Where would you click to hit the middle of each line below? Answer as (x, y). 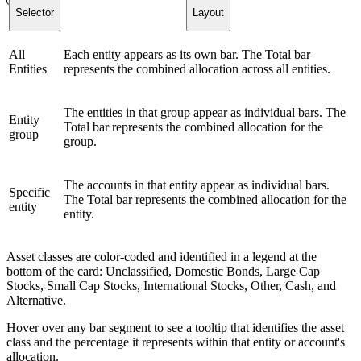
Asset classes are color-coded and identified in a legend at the (162, 257)
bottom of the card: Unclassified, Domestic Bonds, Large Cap (163, 272)
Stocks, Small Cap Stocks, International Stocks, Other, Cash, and (171, 286)
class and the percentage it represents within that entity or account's (176, 342)
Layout (208, 12)
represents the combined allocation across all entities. (197, 69)
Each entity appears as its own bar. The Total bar (187, 55)
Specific (29, 193)
